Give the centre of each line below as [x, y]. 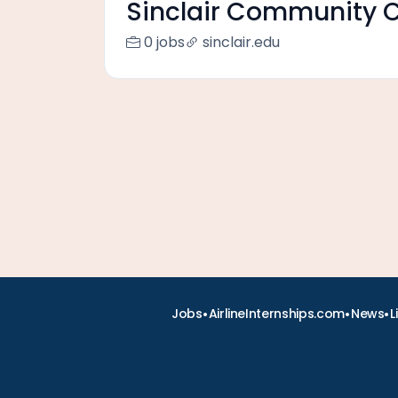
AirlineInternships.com [276, 314]
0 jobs [164, 42]
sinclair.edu [241, 42]
